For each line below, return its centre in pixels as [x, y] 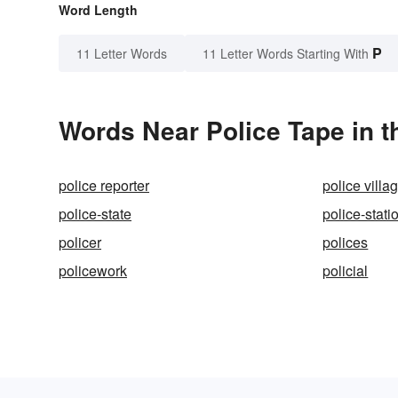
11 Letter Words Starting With [286, 54]
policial [346, 271]
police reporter [104, 186]
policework [93, 271]
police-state [95, 214]
